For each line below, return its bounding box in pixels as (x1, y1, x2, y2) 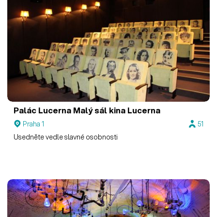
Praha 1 (23, 119, 45, 129)
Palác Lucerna (14, 105, 72, 116)
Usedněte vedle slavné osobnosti (14, 132, 118, 142)
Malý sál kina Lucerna (71, 105, 161, 116)
